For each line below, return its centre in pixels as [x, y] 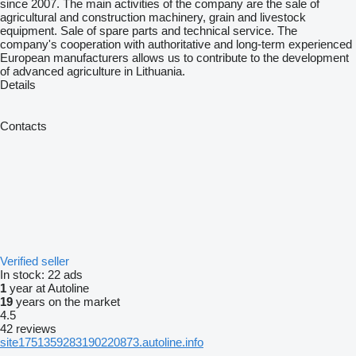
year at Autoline [48, 288]
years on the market [66, 302]
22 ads [65, 275]
